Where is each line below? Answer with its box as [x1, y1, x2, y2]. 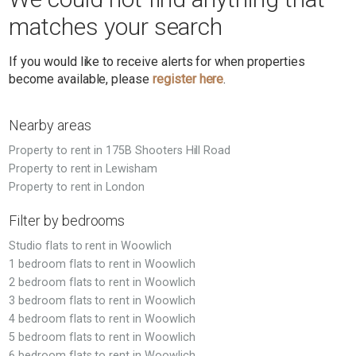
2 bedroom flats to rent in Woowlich [9, 276, 195, 289]
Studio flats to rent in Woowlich [9, 239, 172, 253]
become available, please [9, 72, 153, 87]
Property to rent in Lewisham [9, 162, 157, 176]
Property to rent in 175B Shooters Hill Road [9, 144, 231, 157]
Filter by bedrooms [9, 212, 126, 229]
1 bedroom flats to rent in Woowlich [9, 257, 195, 271]
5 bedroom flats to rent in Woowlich [9, 331, 195, 344]
